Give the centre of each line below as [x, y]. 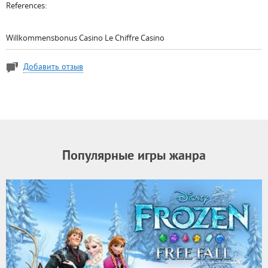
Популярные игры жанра [134, 157]
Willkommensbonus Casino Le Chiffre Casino [85, 38]
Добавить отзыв [53, 68]
